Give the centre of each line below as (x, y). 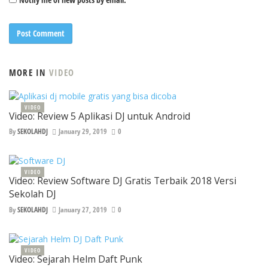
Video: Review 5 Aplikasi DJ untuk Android (100, 116)
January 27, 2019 (83, 209)
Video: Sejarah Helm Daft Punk (76, 259)
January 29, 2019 (83, 132)
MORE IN (29, 73)
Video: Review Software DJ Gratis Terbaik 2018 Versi (123, 181)
